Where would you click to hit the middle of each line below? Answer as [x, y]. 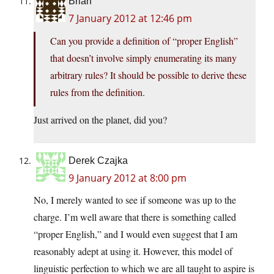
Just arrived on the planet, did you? [100, 120]
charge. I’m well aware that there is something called [135, 217]
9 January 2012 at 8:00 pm [128, 178]
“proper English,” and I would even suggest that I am [135, 234]
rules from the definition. [98, 92]
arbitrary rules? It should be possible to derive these [148, 75]
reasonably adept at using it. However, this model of [133, 251]
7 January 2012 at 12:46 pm [130, 19]
